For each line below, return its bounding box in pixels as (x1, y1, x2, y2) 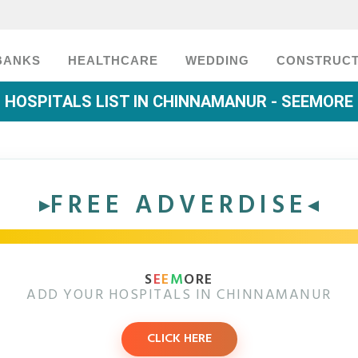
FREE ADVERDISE (50, 185, 308, 226)
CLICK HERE (146, 328, 212, 349)
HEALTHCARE (68, 54, 158, 67)
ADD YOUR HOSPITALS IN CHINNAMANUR (26, 284, 332, 307)
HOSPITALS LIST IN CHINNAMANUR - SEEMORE (5, 92, 353, 111)
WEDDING (185, 54, 249, 67)
